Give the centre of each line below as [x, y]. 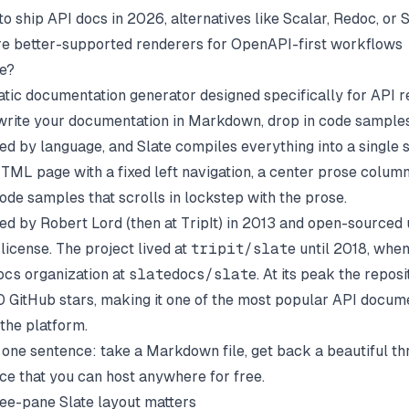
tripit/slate [243, 248]
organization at [75, 274]
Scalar [305, 18]
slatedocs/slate [193, 274]
